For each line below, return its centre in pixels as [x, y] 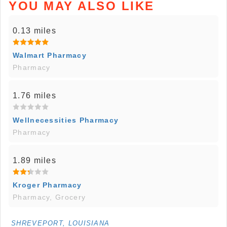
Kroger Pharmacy [47, 185]
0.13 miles [34, 31]
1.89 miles [34, 161]
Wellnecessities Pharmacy [66, 120]
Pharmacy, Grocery [49, 197]
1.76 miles [34, 96]
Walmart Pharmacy [50, 55]
